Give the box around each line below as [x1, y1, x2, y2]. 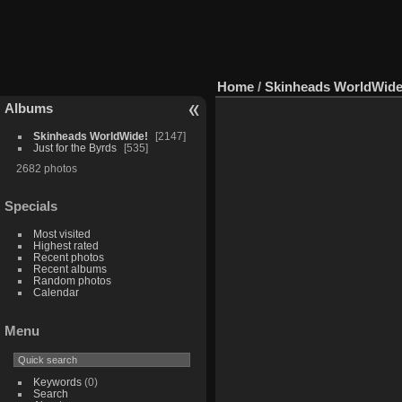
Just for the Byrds [32, 141, 117, 153]
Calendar [32, 286, 79, 299]
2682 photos [15, 162, 77, 174]
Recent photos [32, 251, 104, 264]
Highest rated [32, 240, 99, 252]
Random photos [32, 275, 111, 287]
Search [32, 388, 68, 400]
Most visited [32, 228, 91, 240]
